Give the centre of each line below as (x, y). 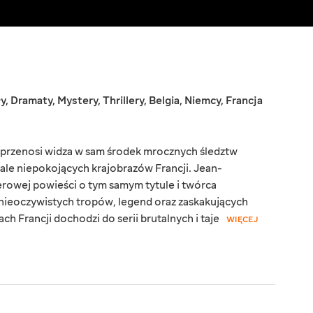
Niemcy (203, 101)
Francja (244, 101)
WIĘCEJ (242, 220)
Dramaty (31, 101)
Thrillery (123, 101)
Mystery (78, 101)
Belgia (164, 101)
